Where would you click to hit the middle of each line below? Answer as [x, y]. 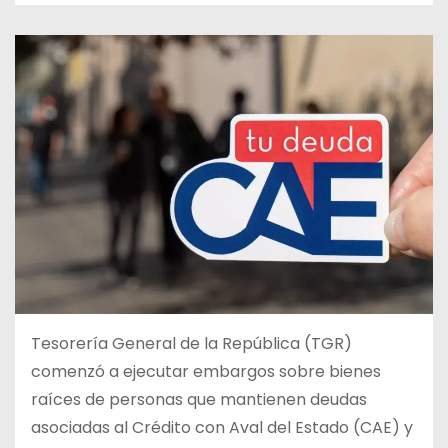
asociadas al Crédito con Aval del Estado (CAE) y [222, 427]
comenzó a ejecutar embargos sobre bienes [206, 371]
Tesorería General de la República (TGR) [191, 343]
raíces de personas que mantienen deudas [199, 399]
